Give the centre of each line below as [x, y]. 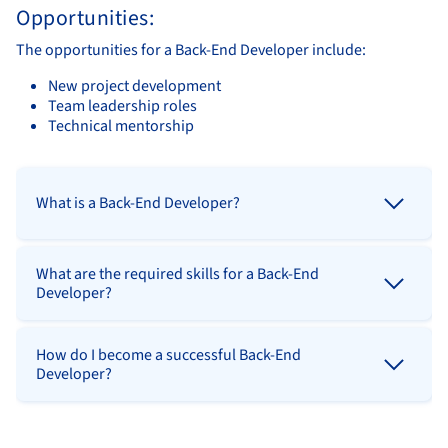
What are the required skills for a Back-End [177, 273]
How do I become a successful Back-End [168, 354]
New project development [134, 85]
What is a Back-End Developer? [138, 203]
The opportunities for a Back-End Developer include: [191, 49]
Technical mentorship [121, 125]
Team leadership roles [122, 105]
